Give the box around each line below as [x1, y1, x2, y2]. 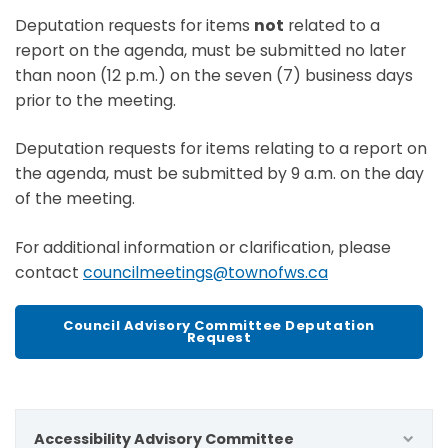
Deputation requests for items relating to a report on [15, 137, 427, 161]
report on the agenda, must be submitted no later [15, 38, 406, 62]
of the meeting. [15, 187, 135, 211]
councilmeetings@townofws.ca [83, 261, 328, 284]
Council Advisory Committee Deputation [63, 315, 375, 335]
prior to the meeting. [15, 88, 176, 112]
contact [15, 261, 83, 284]
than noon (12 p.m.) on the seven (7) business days [15, 63, 413, 87]
